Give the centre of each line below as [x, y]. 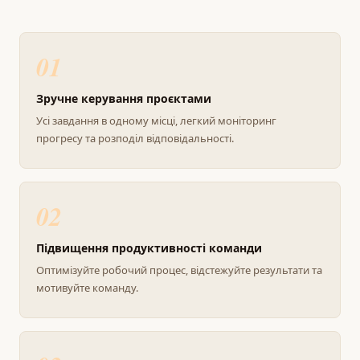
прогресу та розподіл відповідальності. [135, 139]
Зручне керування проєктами [124, 99]
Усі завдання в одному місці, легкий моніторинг [156, 121]
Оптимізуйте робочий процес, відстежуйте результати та [179, 270]
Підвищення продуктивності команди [149, 248]
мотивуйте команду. [87, 288]
